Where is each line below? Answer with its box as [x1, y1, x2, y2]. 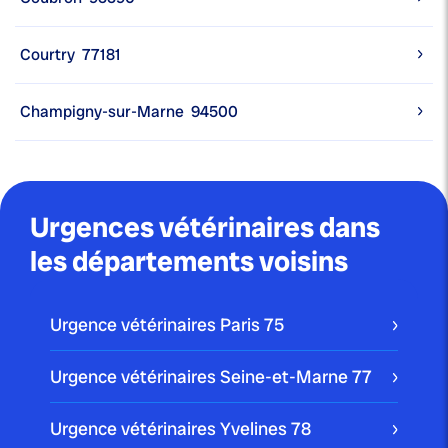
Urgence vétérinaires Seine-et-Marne [50, 365, 352, 389]
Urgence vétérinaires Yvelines [50, 417, 291, 441]
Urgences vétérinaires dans [30, 209, 380, 247]
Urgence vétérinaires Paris [50, 313, 264, 337]
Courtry [20, 44, 75, 66]
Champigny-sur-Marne [20, 101, 184, 123]
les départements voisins [30, 243, 348, 281]
